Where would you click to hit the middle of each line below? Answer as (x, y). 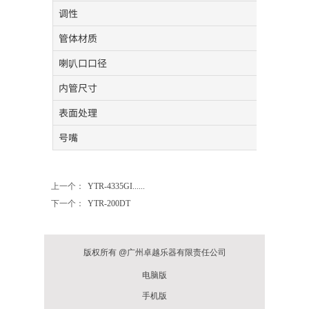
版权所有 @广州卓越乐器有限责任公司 (155, 252)
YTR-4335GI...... (116, 186)
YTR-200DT (109, 203)
